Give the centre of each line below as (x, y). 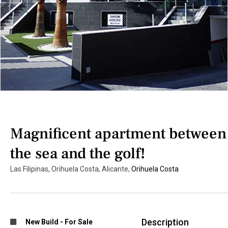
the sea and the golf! (78, 153)
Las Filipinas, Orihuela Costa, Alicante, (71, 169)
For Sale (79, 222)
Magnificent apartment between (118, 133)
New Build (42, 222)
